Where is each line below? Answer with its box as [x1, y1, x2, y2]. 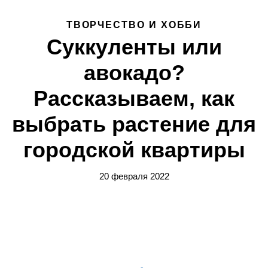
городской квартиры [23, 138, 245, 162]
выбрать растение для [12, 112, 256, 136]
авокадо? [83, 60, 185, 85]
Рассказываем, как [33, 86, 234, 111]
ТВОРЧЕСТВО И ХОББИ [66, 20, 202, 30]
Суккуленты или [46, 35, 222, 59]
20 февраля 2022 [99, 171, 169, 181]
